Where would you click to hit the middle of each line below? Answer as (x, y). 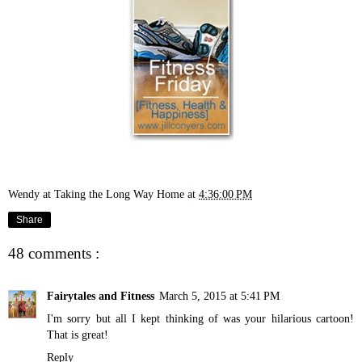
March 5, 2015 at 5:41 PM (219, 295)
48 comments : (54, 254)
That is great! (78, 334)
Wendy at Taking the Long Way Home (98, 194)
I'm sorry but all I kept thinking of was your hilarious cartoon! (200, 318)
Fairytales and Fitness (101, 295)
